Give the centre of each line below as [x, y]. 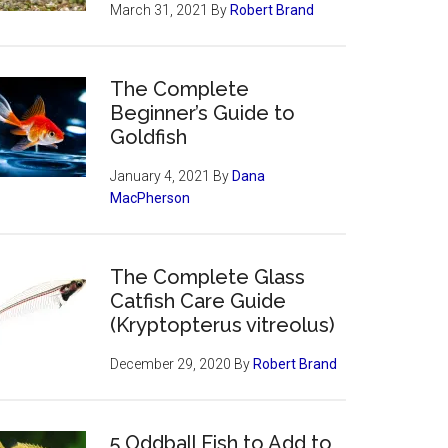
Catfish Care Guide [198, 301]
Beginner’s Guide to [202, 113]
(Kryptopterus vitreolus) [222, 325]
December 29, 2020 [170, 364]
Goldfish [148, 137]
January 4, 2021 [160, 176]
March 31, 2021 [159, 10]
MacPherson [150, 198]
